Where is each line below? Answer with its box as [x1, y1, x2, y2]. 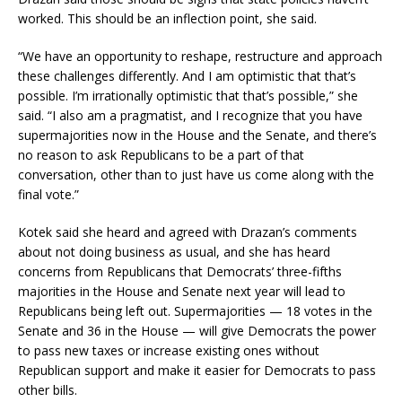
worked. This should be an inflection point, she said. [18, 10, 320, 27]
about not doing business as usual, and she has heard [18, 243, 330, 260]
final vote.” [18, 186, 79, 203]
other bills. [18, 381, 81, 398]
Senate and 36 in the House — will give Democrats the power [18, 322, 376, 339]
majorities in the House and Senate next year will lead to [18, 283, 345, 300]
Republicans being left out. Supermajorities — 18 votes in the [18, 302, 372, 319]
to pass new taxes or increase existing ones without [18, 342, 319, 359]
